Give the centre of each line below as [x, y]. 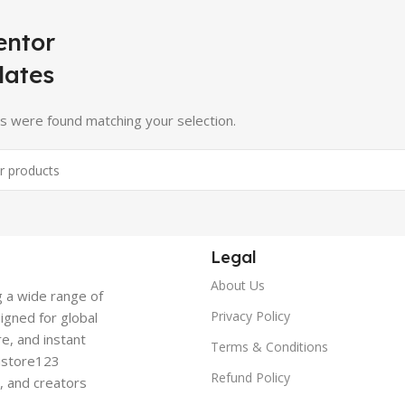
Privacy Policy [251, 316]
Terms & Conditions [270, 347]
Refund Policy [251, 377]
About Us [238, 285]
